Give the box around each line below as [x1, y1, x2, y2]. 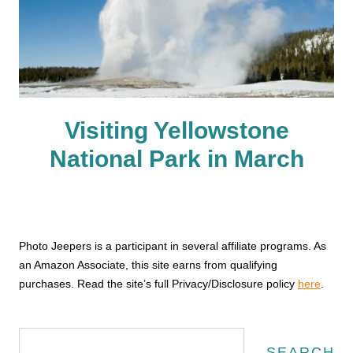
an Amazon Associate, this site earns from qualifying [19, 258, 277, 271]
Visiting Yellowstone [64, 117, 289, 143]
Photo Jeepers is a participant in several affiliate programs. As [19, 239, 326, 252]
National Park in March [49, 145, 304, 172]
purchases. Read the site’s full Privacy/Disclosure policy [19, 277, 298, 290]
